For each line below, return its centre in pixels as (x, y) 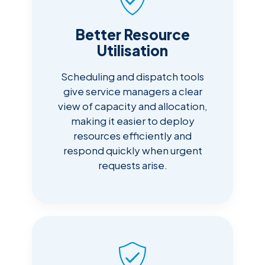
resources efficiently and (132, 136)
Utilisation (132, 51)
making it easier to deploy (132, 121)
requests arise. (132, 165)
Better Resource (132, 35)
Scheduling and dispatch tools (132, 77)
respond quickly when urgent (132, 151)
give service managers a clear (132, 91)
